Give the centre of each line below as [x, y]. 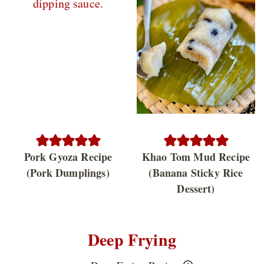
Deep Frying [132, 240]
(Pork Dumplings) [68, 173]
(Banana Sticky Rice [196, 173]
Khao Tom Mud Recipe [196, 157]
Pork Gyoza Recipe [68, 157]
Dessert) [196, 189]
